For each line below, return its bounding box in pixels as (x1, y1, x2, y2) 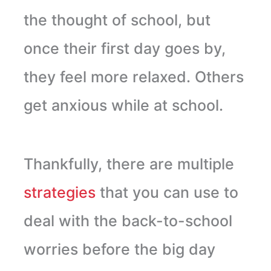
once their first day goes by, (23, 39, 226, 57)
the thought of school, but (23, 10, 211, 29)
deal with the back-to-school (23, 211, 232, 230)
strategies (23, 183, 100, 201)
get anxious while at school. (23, 96, 223, 114)
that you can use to (99, 183, 238, 201)
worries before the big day (23, 240, 215, 258)
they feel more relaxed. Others (23, 67, 244, 86)
